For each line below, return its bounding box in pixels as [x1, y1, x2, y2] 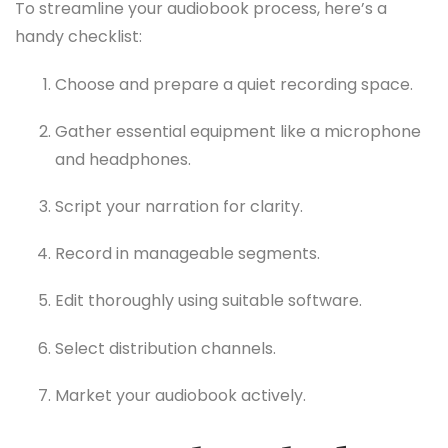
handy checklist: [15, 25, 142, 49]
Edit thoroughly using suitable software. [55, 289, 362, 313]
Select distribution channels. [55, 336, 276, 360]
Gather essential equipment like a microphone [55, 119, 421, 143]
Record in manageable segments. [55, 242, 320, 266]
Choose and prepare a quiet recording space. [55, 72, 413, 96]
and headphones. [55, 147, 191, 171]
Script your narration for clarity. [55, 194, 303, 218]
